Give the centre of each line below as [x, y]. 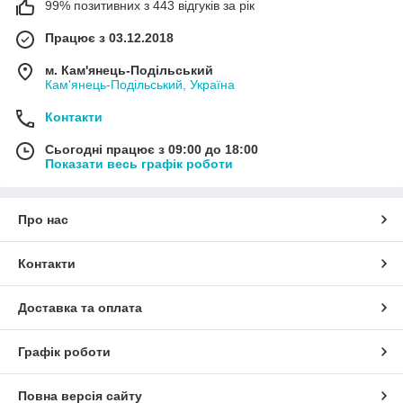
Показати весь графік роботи [139, 163]
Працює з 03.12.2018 [109, 37]
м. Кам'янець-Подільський [129, 70]
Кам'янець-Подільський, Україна [140, 84]
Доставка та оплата [80, 307]
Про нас [43, 219]
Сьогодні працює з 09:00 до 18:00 [152, 149]
